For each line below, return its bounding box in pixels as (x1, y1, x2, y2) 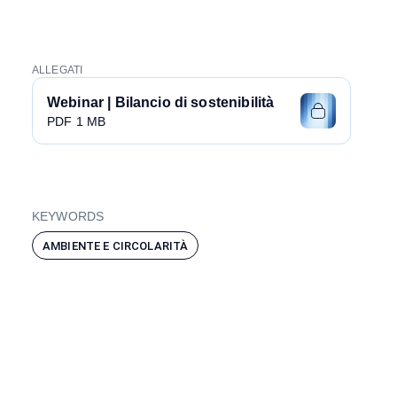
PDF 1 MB (47, 114, 106, 129)
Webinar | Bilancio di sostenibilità (47, 95, 275, 111)
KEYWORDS (32, 209, 105, 224)
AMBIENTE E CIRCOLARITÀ (43, 238, 189, 253)
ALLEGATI (32, 64, 83, 77)
